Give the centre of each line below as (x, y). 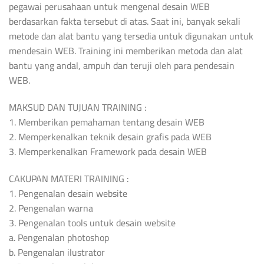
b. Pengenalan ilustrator (57, 252)
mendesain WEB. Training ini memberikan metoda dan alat (126, 51)
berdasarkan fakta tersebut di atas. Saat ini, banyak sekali (125, 22)
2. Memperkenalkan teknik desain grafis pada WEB (110, 137)
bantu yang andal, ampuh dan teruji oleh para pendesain (122, 66)
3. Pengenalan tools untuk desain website (92, 222)
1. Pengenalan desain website (68, 193)
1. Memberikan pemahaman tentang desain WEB (107, 122)
